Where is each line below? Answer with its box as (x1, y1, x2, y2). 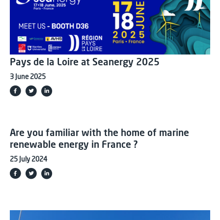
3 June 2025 (10, 74, 46, 81)
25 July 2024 (10, 157, 47, 164)
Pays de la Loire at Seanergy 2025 (10, 58, 160, 68)
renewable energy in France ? (10, 140, 137, 151)
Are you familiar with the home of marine (10, 129, 189, 139)
